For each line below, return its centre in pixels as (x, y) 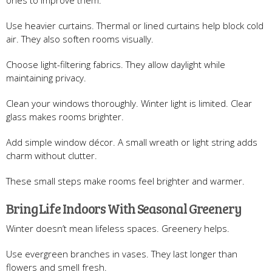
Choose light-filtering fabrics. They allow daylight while (116, 64)
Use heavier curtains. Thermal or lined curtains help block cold (135, 25)
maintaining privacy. (46, 77)
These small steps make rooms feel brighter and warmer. (125, 181)
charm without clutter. (52, 155)
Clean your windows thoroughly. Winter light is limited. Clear (129, 103)
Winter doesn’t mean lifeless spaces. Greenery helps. (118, 228)
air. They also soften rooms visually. (80, 39)
